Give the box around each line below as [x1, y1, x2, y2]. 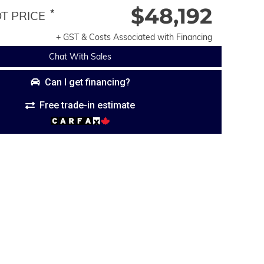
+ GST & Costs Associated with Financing [56, 32, 212, 42]
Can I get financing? [44, 76, 130, 88]
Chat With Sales [49, 51, 111, 62]
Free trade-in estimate [39, 100, 135, 111]
